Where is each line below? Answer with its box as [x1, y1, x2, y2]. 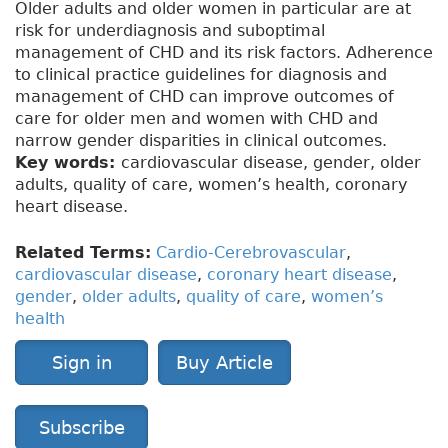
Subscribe [38, 417, 125, 439]
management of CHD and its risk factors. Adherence [15, 43, 433, 63]
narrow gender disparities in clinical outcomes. [15, 131, 387, 151]
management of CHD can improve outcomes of [15, 87, 394, 107]
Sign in [51, 352, 112, 374]
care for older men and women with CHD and [15, 109, 378, 129]
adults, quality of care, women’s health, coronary [15, 175, 407, 195]
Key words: [15, 153, 121, 173]
